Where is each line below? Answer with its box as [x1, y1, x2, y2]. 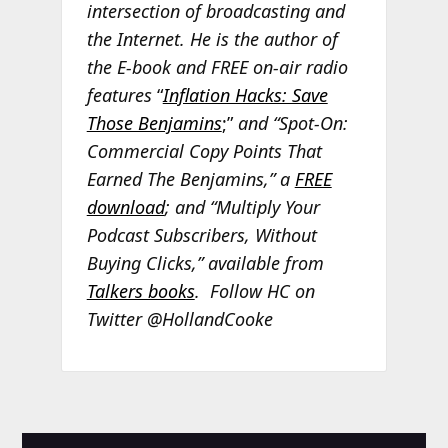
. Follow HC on [194, 278, 315, 303]
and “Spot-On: [237, 110, 348, 135]
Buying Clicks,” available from [86, 250, 324, 275]
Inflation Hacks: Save [162, 82, 328, 107]
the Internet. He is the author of [86, 26, 338, 51]
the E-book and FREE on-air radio [86, 54, 348, 79]
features [86, 82, 157, 107]
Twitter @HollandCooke [86, 306, 273, 331]
